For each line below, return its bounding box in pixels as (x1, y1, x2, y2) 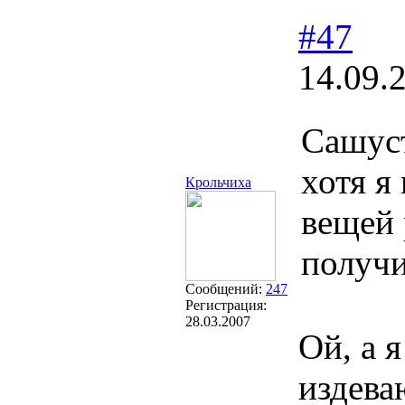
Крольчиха (185, 174, 251, 190)
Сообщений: (185, 281, 266, 297)
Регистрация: (185, 297, 267, 313)
